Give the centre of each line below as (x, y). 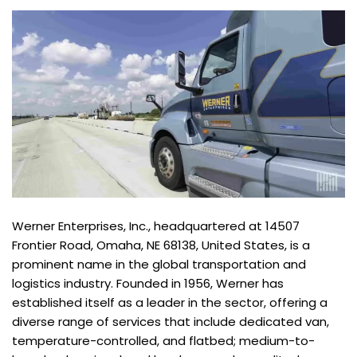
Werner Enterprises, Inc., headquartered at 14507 (156, 226)
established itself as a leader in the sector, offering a (170, 303)
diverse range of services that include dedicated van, (171, 322)
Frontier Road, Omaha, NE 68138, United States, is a (161, 245)
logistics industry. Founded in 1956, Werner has (148, 284)
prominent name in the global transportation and (159, 265)
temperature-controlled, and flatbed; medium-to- (163, 341)
